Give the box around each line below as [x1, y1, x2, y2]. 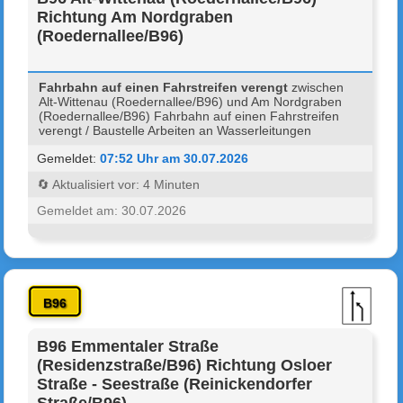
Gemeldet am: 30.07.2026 [37, 202, 187, 218]
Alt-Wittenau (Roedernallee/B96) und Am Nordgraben [39, 94, 343, 109]
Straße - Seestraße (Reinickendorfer [37, 374, 313, 393]
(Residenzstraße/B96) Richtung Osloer [37, 355, 333, 374]
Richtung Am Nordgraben [37, 7, 234, 26]
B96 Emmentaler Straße [37, 336, 219, 355]
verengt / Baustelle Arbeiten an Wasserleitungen [39, 122, 312, 138]
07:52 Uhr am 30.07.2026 [100, 150, 249, 166]
